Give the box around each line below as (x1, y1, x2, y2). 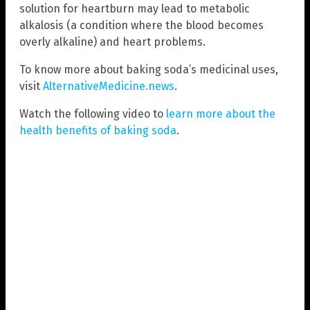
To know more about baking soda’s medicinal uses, (19, 63, 278, 77)
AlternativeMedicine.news (43, 80, 174, 93)
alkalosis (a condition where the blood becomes (19, 19, 264, 33)
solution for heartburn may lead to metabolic (19, 2, 250, 16)
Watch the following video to (19, 107, 166, 121)
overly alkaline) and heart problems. (19, 35, 206, 49)
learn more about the (166, 107, 275, 121)
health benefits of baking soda (19, 124, 176, 138)
